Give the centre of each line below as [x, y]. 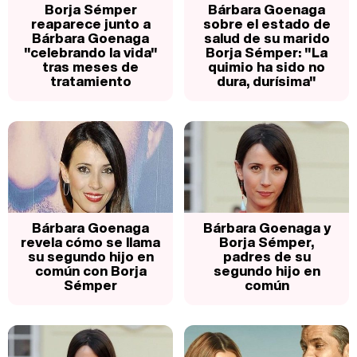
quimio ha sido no [267, 66]
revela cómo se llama [90, 241]
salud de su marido [267, 37]
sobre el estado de [267, 23]
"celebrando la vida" [90, 52]
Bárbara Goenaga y [267, 227]
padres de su [267, 256]
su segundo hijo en [90, 256]
